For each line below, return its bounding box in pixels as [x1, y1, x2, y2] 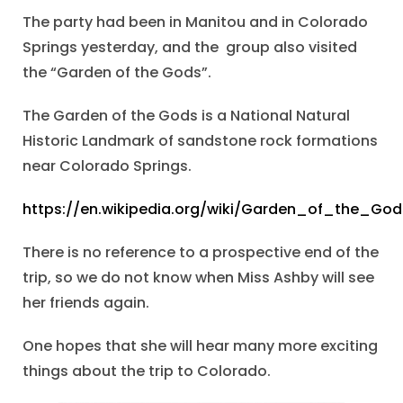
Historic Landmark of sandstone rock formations [22, 130, 378, 151]
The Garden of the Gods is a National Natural [22, 104, 350, 126]
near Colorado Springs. [22, 155, 192, 176]
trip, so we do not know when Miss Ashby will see [22, 266, 374, 288]
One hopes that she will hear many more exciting [22, 335, 378, 356]
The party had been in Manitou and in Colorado [22, 11, 368, 32]
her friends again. [22, 291, 149, 313]
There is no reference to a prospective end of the [22, 241, 379, 263]
